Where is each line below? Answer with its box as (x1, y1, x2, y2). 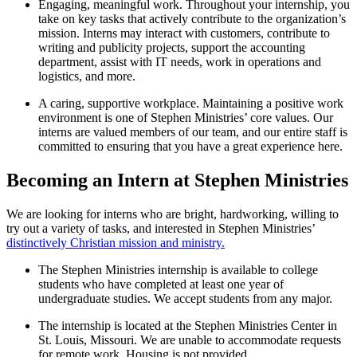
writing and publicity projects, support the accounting (38, 40, 305, 54)
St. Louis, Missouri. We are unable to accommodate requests (38, 332, 341, 347)
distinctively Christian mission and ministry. (6, 235, 225, 249)
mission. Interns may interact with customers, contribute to (38, 25, 330, 40)
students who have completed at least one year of (38, 277, 284, 291)
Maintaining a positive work (199, 96, 343, 110)
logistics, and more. (38, 69, 135, 83)
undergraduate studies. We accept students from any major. (38, 291, 332, 305)
